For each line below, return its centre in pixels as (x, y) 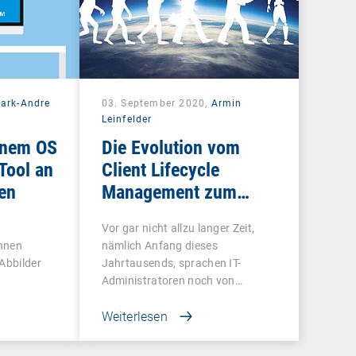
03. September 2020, (156, 103)
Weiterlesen (134, 316)
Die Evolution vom (170, 147)
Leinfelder (127, 119)
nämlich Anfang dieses (159, 245)
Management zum (169, 192)
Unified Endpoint (164, 214)
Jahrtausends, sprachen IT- (171, 263)
